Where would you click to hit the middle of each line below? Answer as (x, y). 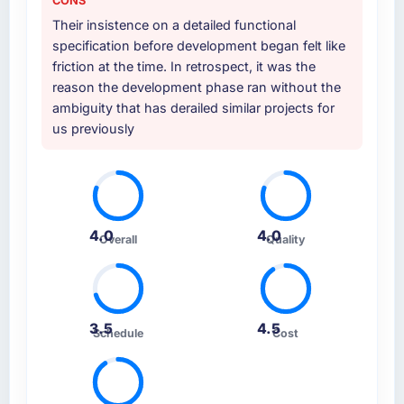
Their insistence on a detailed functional (174, 25)
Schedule (119, 333)
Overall (119, 239)
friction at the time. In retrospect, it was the (184, 67)
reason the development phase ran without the (196, 87)
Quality (285, 239)
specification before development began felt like (198, 46)
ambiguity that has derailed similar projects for (193, 108)
